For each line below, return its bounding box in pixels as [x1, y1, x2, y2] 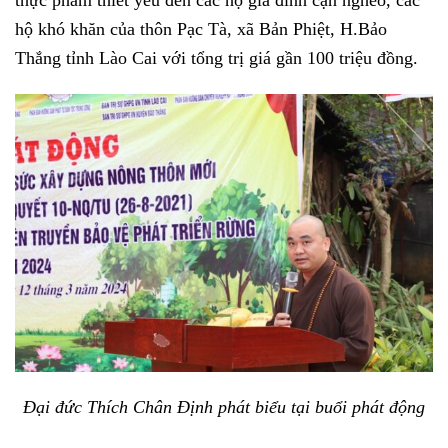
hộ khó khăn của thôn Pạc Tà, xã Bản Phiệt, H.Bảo [15, 18, 387, 39]
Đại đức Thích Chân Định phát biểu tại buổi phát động [23, 396, 425, 417]
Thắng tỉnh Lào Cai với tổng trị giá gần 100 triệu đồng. [15, 47, 418, 68]
